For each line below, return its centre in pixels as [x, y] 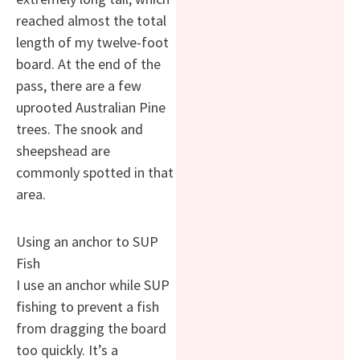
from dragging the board [91, 328]
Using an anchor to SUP [87, 241]
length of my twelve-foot [92, 43]
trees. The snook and [80, 129]
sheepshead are [63, 151]
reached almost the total [91, 21]
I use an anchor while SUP [93, 284]
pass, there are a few [79, 86]
